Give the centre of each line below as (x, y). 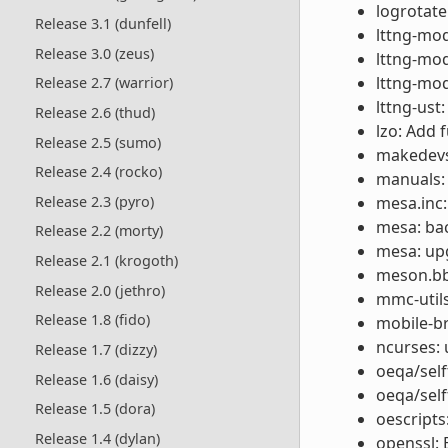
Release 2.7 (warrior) (103, 83)
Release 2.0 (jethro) (99, 290)
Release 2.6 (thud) (94, 112)
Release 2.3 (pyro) (94, 201)
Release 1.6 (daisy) (96, 379)
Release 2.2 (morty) (98, 231)
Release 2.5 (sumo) (97, 142)
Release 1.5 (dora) (94, 409)
